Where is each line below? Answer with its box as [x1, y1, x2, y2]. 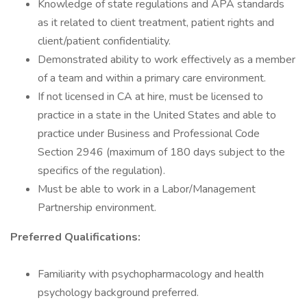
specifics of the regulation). [38, 163, 165, 178]
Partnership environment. [38, 200, 156, 215]
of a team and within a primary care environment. [38, 71, 266, 86]
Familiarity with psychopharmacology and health [38, 267, 264, 282]
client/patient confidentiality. [38, 34, 171, 49]
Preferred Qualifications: [10, 230, 140, 245]
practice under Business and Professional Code [38, 126, 260, 141]
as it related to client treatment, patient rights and [38, 15, 274, 30]
